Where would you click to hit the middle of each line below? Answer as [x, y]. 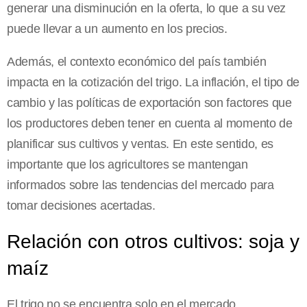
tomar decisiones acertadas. [81, 206]
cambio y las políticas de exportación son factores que [149, 103]
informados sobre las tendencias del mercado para [140, 185]
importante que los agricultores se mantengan [127, 165]
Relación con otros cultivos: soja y [153, 242]
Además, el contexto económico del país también [137, 62]
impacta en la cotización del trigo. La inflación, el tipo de [153, 83]
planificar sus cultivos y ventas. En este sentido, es [140, 144]
